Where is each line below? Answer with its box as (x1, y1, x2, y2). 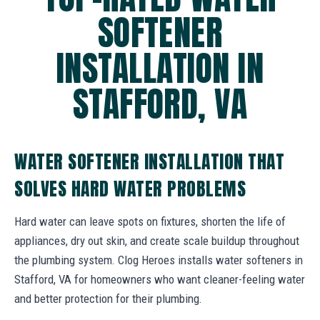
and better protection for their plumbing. (14, 291, 202, 306)
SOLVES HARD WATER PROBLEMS (14, 174, 246, 202)
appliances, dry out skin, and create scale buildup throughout (14, 233, 299, 248)
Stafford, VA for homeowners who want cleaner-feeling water (14, 271, 305, 286)
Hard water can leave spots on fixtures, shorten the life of (14, 214, 286, 229)
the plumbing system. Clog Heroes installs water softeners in (14, 252, 303, 267)
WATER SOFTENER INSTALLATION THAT (14, 147, 285, 175)
